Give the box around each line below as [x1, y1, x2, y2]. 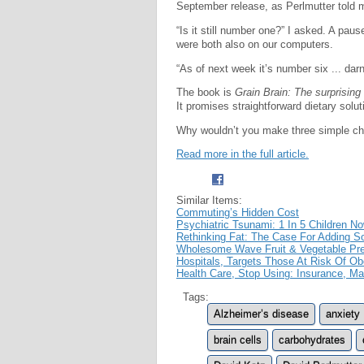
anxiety [326, 307, 360, 320]
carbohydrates [279, 333, 345, 346]
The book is [176, 86, 235, 99]
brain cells [214, 333, 262, 346]
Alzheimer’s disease [214, 307, 309, 320]
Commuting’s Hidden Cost [176, 206, 299, 219]
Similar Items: [176, 193, 242, 206]
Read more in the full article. [176, 147, 309, 160]
